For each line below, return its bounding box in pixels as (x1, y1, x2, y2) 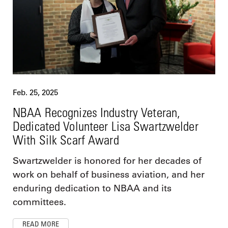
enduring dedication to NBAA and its (13, 182, 172, 194)
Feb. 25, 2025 (13, 87, 58, 97)
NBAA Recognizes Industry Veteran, (13, 104, 181, 120)
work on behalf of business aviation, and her (13, 168, 205, 180)
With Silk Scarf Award (13, 132, 119, 147)
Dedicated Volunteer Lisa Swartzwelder (13, 118, 198, 133)
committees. (13, 196, 66, 208)
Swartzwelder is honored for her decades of (13, 155, 202, 166)
